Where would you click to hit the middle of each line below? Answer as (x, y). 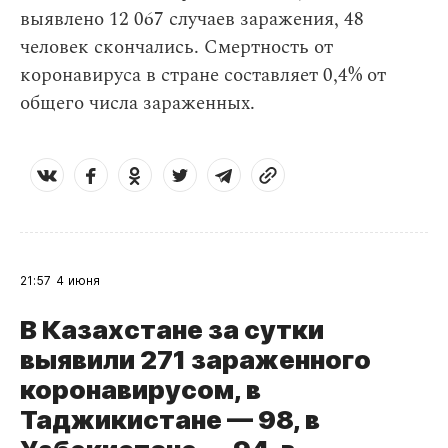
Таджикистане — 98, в (170, 419)
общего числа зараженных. (137, 103)
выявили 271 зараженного (195, 359)
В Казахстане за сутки (172, 329)
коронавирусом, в (140, 389)
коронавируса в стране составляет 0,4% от (203, 75)
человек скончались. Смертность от (176, 47)
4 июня (78, 280)
